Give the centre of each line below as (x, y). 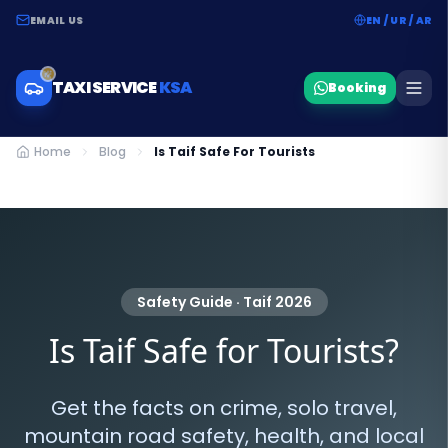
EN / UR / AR (399, 20)
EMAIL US (56, 20)
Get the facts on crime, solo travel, (224, 408)
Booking (357, 87)
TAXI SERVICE (105, 87)
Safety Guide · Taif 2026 (224, 302)
